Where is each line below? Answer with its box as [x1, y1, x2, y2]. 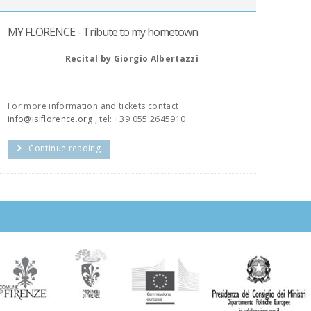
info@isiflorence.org [8, 113, 93, 125]
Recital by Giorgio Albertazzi [65, 53, 199, 65]
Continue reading [28, 142, 101, 154]
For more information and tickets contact [8, 100, 179, 112]
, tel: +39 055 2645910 [92, 113, 186, 125]
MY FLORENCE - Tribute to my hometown [8, 24, 198, 40]
